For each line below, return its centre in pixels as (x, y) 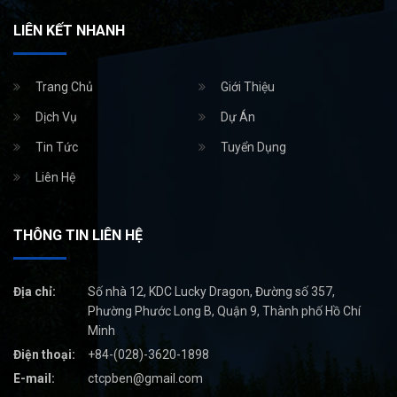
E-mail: (34, 378)
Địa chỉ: (35, 291)
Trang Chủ (64, 86)
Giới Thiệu (248, 86)
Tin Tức (57, 147)
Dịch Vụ (56, 117)
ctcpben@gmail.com (145, 378)
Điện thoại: (44, 354)
